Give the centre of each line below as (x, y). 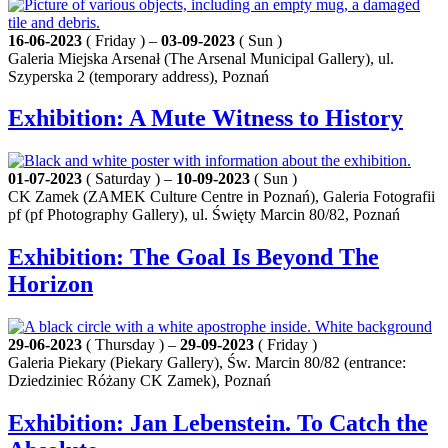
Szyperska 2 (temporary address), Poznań (138, 76)
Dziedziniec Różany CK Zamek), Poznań (139, 381)
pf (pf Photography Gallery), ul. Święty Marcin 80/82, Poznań (204, 215)
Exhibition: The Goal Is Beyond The (193, 257)
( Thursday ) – (131, 345)
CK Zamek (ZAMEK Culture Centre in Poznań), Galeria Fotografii (221, 197)
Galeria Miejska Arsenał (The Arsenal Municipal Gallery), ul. (201, 58)
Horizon (50, 284)
